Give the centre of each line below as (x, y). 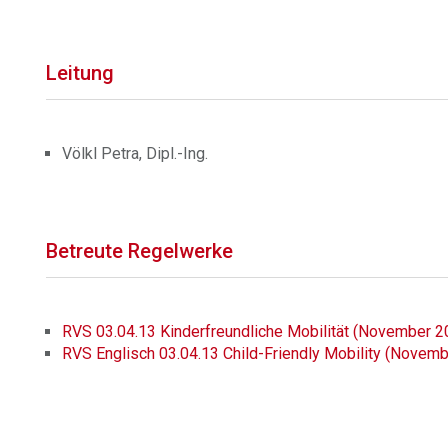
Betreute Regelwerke (140, 251)
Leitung (80, 73)
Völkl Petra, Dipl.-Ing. (135, 153)
